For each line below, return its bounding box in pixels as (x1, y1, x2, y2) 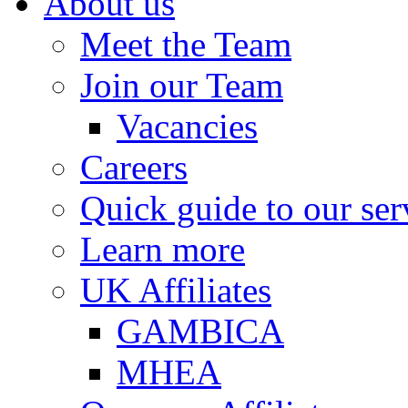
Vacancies (117, 107, 258, 146)
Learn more (80, 229, 245, 269)
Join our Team (80, 66, 283, 105)
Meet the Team (80, 25, 291, 64)
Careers (80, 148, 188, 187)
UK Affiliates (80, 270, 271, 310)
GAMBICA (117, 311, 284, 351)
